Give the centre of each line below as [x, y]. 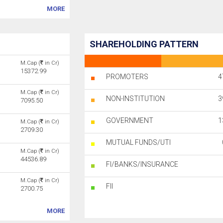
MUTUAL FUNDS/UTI [139, 142]
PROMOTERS [127, 77]
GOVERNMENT [130, 120]
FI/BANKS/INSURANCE [142, 164]
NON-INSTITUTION [136, 99]
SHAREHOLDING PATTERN [144, 44]
